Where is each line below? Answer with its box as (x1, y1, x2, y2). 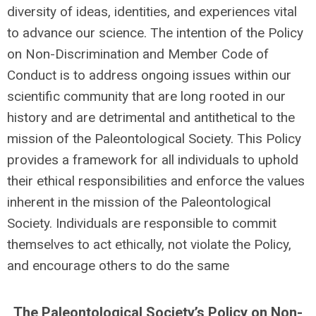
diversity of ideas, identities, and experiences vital (7, 4, 297, 20)
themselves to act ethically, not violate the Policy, (7, 236, 291, 253)
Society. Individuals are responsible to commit (7, 215, 276, 231)
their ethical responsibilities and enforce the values (7, 173, 305, 189)
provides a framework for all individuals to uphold (7, 152, 298, 168)
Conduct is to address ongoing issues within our (7, 67, 291, 83)
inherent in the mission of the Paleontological (7, 194, 271, 210)
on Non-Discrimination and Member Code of (7, 46, 269, 62)
